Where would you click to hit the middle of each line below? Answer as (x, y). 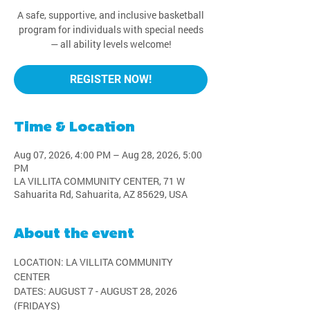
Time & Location (74, 128)
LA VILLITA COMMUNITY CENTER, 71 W (99, 181)
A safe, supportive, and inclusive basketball (111, 15)
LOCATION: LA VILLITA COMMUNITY (94, 262)
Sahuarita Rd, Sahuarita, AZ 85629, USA (101, 194)
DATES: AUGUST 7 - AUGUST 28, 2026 (97, 291)
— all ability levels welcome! (111, 44)
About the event (74, 235)
